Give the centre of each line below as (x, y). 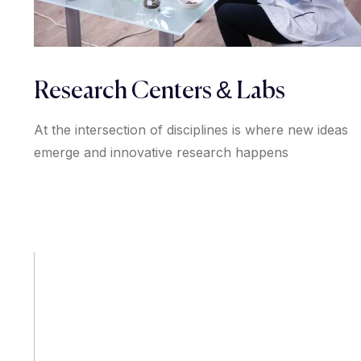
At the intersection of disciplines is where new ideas (191, 130)
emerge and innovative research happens (161, 153)
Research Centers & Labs (160, 92)
